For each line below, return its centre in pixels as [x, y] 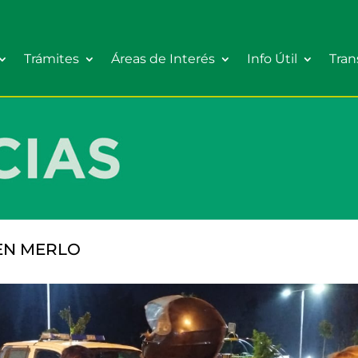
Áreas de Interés [163, 59]
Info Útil [272, 59]
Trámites [52, 59]
